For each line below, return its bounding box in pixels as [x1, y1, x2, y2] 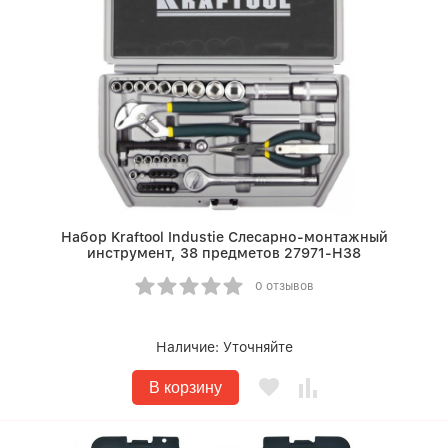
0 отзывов [254, 279, 314, 294]
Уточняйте [222, 339, 293, 356]
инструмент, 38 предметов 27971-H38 [87, 245, 361, 262]
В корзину [148, 379, 222, 397]
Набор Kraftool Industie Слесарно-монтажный [60, 229, 388, 246]
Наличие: [155, 339, 223, 356]
